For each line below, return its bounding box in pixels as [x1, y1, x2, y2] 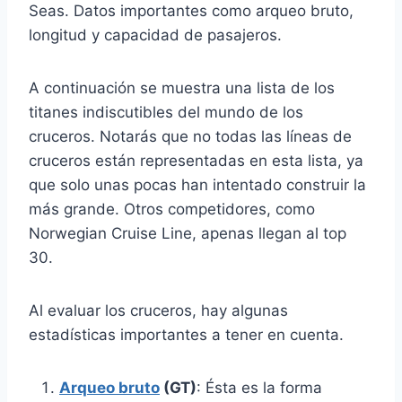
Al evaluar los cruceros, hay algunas [29, 301, 288, 319]
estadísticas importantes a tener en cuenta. [29, 325, 344, 344]
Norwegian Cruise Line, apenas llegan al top [29, 223, 346, 242]
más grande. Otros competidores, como [29, 199, 315, 218]
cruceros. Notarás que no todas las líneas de [29, 127, 352, 145]
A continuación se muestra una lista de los [29, 78, 335, 97]
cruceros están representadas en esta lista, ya [29, 151, 363, 170]
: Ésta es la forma [197, 378, 322, 397]
